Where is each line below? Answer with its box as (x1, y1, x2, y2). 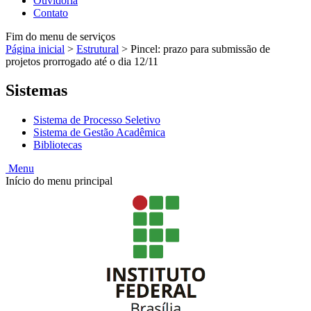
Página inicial (6, 42, 65, 55)
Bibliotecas (33, 139, 82, 151)
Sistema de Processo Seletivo (33, 114, 160, 126)
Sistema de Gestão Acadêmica (33, 126, 165, 139)
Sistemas (6, 81, 67, 100)
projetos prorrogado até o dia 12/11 (6, 55, 158, 67)
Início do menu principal (6, 175, 112, 187)
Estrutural (76, 42, 119, 55)
